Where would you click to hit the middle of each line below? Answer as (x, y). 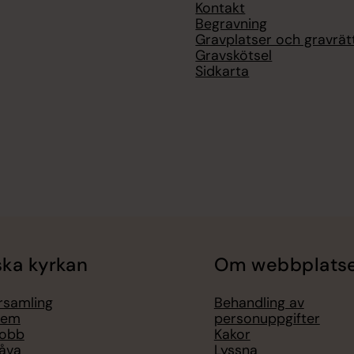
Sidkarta (222, 72)
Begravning (232, 24)
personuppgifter (267, 319)
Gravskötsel (234, 56)
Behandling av (259, 303)
